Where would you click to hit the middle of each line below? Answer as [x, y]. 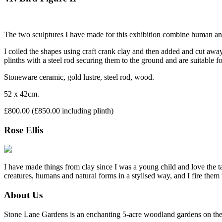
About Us [23, 195]
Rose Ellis [24, 130]
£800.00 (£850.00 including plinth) [59, 111]
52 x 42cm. [22, 94]
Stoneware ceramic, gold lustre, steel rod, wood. [79, 77]
